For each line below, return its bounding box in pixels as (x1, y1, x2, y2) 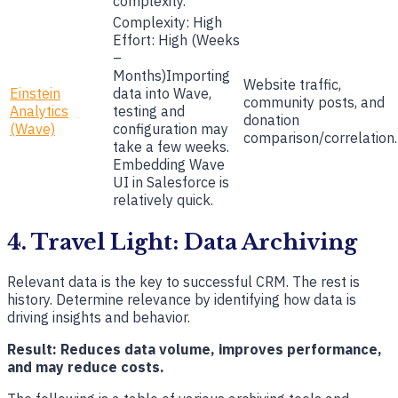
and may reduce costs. (7, 358, 164, 377)
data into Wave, (113, 84, 211, 103)
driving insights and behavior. (7, 308, 190, 327)
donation (243, 111, 299, 130)
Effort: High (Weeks (113, 31, 240, 50)
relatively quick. (113, 191, 213, 210)
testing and (113, 102, 185, 121)
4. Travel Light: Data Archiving (7, 229, 357, 256)
